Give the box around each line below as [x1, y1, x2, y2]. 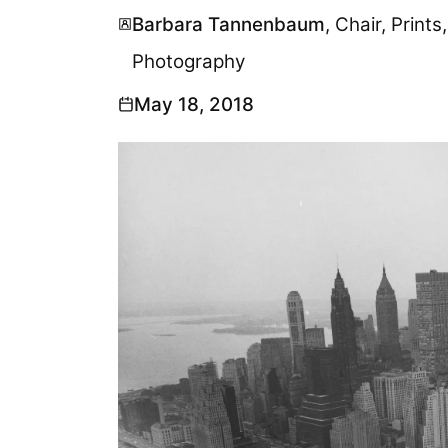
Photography [131, 50, 245, 74]
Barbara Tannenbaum [131, 13, 325, 37]
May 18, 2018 [133, 93, 254, 117]
